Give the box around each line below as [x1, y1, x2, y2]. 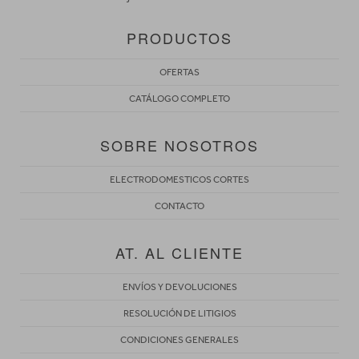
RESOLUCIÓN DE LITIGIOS [123, 307, 236, 319]
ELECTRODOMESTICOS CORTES [110, 173, 249, 185]
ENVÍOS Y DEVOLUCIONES [122, 280, 237, 292]
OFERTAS [159, 66, 200, 78]
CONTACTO [155, 200, 204, 212]
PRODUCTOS [127, 26, 232, 48]
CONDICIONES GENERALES [120, 333, 239, 345]
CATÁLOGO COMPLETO [129, 92, 230, 104]
